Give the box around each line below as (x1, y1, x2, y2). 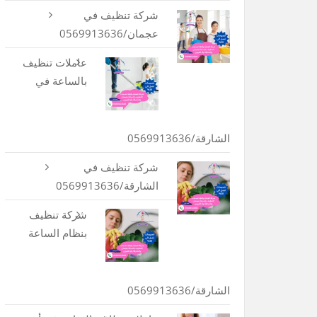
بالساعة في (35, 73, 87, 88)
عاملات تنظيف (22, 54, 87, 69)
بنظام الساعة (28, 225, 87, 240)
